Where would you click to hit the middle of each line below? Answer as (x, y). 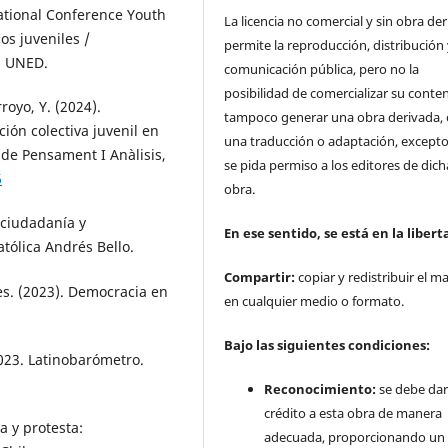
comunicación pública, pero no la (322, 69)
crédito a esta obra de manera (353, 413)
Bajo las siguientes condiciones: (327, 345)
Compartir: (261, 277)
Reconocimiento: (320, 389)
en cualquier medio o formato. (314, 301)
